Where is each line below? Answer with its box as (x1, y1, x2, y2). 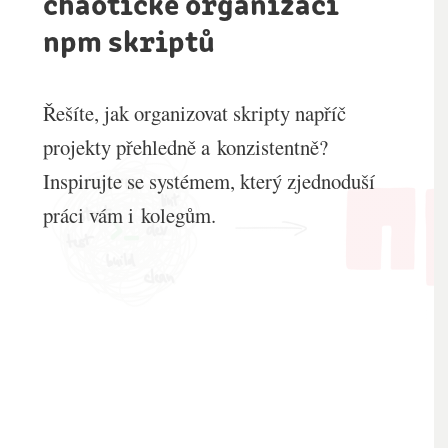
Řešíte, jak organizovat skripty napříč (43, 98, 347, 127)
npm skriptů (43, 18, 216, 61)
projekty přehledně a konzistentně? (43, 132, 329, 161)
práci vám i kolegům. (43, 200, 217, 229)
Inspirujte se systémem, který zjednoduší (43, 166, 376, 195)
